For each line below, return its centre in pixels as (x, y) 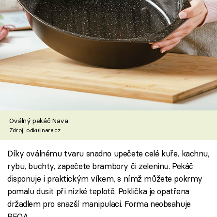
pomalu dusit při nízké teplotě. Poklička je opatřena (99, 191)
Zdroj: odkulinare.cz (35, 130)
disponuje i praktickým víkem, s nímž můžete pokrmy (105, 179)
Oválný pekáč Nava (39, 120)
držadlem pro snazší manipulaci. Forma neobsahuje (99, 204)
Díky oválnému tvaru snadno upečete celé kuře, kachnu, (108, 154)
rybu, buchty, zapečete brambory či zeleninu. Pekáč (100, 166)
